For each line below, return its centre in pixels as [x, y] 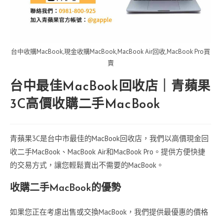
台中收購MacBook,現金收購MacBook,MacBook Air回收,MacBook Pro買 [110, 52]
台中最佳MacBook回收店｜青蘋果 [110, 87]
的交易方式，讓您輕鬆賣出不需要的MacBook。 [87, 165]
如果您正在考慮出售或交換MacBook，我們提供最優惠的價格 [109, 212]
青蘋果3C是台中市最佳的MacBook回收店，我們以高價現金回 [109, 139]
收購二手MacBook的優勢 [65, 189]
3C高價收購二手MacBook [85, 105]
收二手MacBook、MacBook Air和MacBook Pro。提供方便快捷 [108, 152]
